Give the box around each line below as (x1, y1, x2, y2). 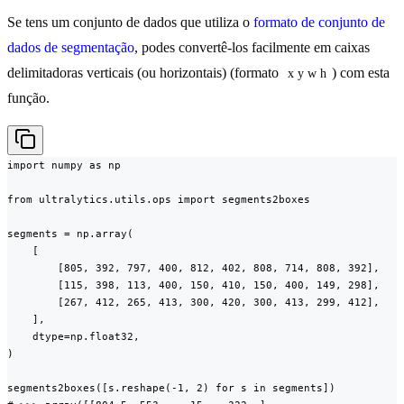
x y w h (288, 67, 326, 81)
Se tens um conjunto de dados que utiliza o (7, 14, 253, 31)
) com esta (332, 65, 393, 81)
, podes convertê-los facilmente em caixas (134, 40, 370, 56)
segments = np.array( (7, 227, 133, 241)
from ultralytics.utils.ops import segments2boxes (7, 193, 310, 207)
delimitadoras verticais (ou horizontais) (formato (7, 65, 282, 81)
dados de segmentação (7, 40, 134, 56)
